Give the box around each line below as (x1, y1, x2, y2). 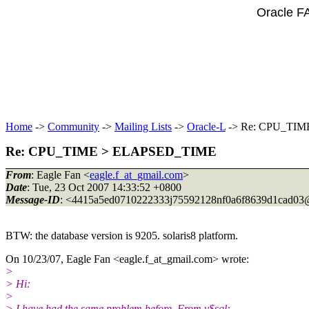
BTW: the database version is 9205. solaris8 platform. (6, 229, 238, 241)
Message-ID (6, 193, 60, 206)
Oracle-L (187, 121, 226, 132)
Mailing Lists (114, 121, 172, 132)
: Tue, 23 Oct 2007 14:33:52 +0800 (27, 181, 181, 193)
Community (48, 121, 99, 132)
